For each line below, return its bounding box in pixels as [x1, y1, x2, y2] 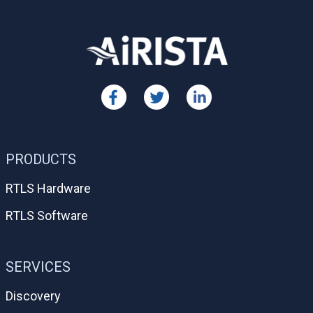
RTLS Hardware [6, 180, 91, 196]
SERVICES [6, 258, 71, 275]
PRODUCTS [6, 150, 76, 168]
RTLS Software [6, 208, 88, 223]
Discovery [6, 288, 61, 303]
